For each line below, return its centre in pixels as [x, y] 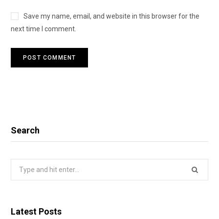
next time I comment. [44, 29]
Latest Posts [36, 212]
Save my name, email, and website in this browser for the [111, 16]
